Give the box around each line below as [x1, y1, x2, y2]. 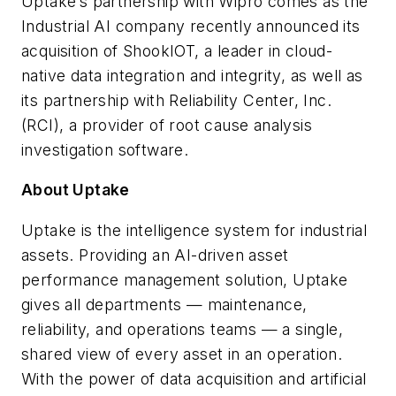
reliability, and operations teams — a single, [21, 319, 343, 339]
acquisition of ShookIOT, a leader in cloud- [21, 41, 333, 60]
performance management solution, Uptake [21, 270, 348, 289]
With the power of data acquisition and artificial [21, 369, 367, 388]
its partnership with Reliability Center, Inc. [21, 90, 331, 110]
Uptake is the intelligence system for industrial [21, 220, 368, 240]
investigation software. [21, 140, 203, 159]
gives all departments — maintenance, [21, 294, 308, 314]
